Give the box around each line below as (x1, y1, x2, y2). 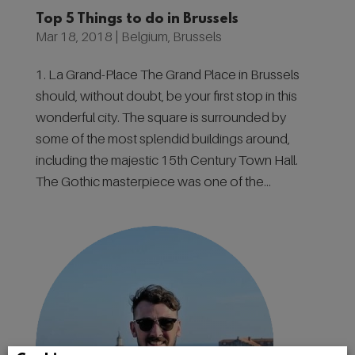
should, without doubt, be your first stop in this (35, 88, 297, 104)
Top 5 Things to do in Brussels (35, 12, 239, 28)
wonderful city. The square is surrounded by (35, 109, 286, 125)
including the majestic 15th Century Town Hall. (35, 152, 298, 168)
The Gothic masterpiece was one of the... (35, 174, 271, 189)
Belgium (120, 29, 168, 44)
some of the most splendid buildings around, (35, 131, 290, 147)
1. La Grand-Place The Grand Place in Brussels (35, 67, 300, 82)
